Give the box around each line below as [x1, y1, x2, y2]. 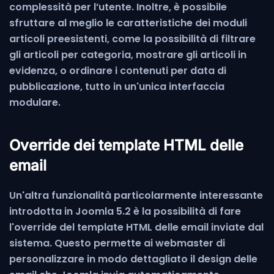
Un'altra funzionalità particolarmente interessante [9, 188, 263, 202]
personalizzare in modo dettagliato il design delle [9, 251, 257, 266]
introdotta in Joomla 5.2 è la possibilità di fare [9, 204, 241, 218]
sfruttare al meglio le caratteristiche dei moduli [9, 15, 247, 30]
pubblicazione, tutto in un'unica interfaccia [9, 79, 224, 94]
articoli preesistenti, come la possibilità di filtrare [9, 31, 256, 46]
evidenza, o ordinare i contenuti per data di [9, 63, 226, 78]
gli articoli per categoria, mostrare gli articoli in [9, 47, 246, 62]
